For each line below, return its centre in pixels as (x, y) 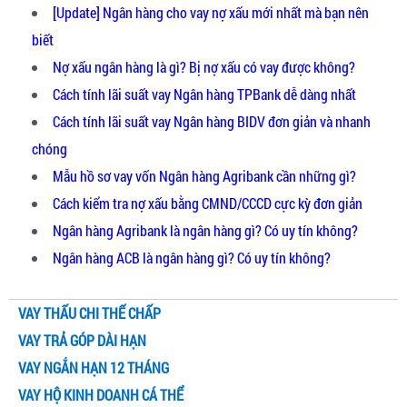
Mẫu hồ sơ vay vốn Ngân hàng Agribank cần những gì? (204, 176)
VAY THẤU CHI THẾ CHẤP (89, 313)
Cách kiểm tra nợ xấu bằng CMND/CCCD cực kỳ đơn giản (208, 203)
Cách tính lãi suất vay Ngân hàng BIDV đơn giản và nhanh (212, 122)
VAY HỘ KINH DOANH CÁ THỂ (101, 395)
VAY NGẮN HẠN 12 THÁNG (94, 368)
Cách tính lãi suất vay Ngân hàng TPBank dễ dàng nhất (204, 94)
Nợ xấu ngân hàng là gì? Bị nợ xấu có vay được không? (204, 67)
